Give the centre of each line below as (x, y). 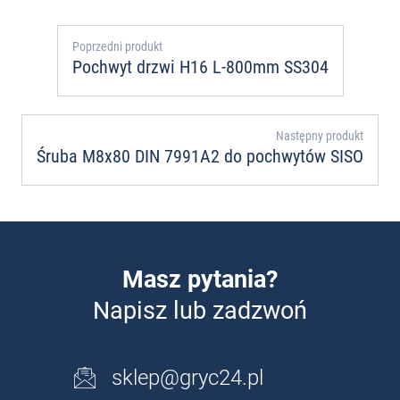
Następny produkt (320, 135)
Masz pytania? (200, 279)
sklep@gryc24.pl (187, 377)
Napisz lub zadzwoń (200, 310)
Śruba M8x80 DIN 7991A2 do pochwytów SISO (200, 156)
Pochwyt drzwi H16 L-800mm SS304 (200, 67)
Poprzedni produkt (117, 46)
